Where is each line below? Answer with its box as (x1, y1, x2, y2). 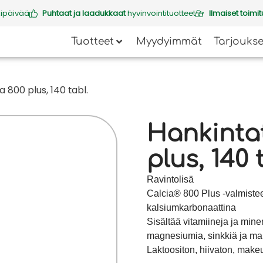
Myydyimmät (136, 36, 202, 47)
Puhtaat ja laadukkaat (42, 7, 126, 19)
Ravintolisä (146, 174, 194, 184)
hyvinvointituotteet (126, 7, 195, 19)
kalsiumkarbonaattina (146, 203, 236, 213)
